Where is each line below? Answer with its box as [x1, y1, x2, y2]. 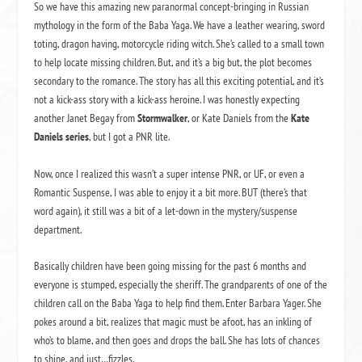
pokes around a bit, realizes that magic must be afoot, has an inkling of [34, 314, 313, 330]
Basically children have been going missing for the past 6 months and [34, 259, 307, 274]
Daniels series [34, 129, 90, 145]
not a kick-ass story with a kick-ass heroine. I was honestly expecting [34, 92, 301, 107]
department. [34, 221, 82, 237]
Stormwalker [137, 111, 188, 126]
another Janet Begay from [34, 111, 138, 126]
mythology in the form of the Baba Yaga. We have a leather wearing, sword [34, 18, 326, 33]
